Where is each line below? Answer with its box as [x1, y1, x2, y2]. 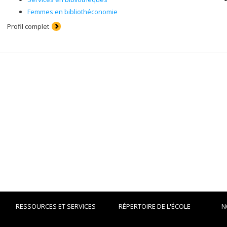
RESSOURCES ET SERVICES [15, 202, 96, 211]
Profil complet [7, 22, 49, 31]
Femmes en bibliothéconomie [27, 7, 118, 16]
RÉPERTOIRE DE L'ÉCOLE [118, 202, 191, 211]
